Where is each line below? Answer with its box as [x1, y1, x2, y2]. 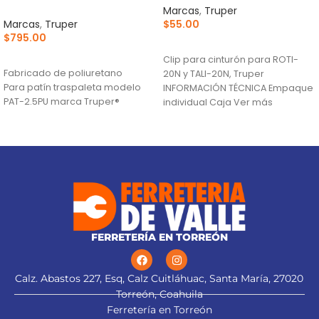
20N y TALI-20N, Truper [163, 67, 264, 80]
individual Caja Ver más [163, 95, 273, 108]
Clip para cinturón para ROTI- [163, 53, 298, 66]
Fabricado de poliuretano [4, 66, 122, 79]
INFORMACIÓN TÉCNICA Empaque [163, 81, 313, 94]
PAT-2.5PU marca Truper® [4, 95, 120, 108]
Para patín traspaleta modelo [4, 80, 141, 93]
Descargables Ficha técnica [163, 110, 293, 122]
